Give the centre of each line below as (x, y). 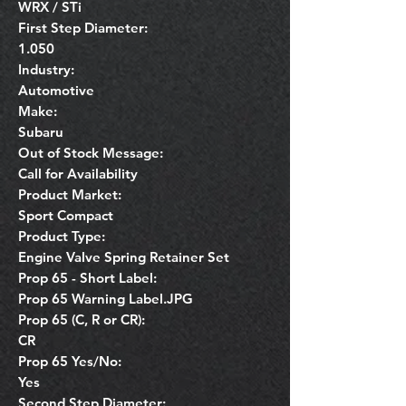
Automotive (56, 90)
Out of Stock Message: (91, 152)
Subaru (41, 131)
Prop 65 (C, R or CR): (82, 319)
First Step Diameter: (83, 27)
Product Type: (62, 236)
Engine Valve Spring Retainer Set (124, 256)
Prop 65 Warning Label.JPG (106, 298)
